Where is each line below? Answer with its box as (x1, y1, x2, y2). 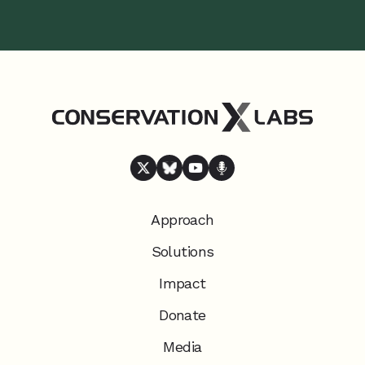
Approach (151, 210, 214, 228)
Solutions (151, 242, 214, 260)
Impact (159, 274, 206, 292)
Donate (159, 306, 206, 323)
